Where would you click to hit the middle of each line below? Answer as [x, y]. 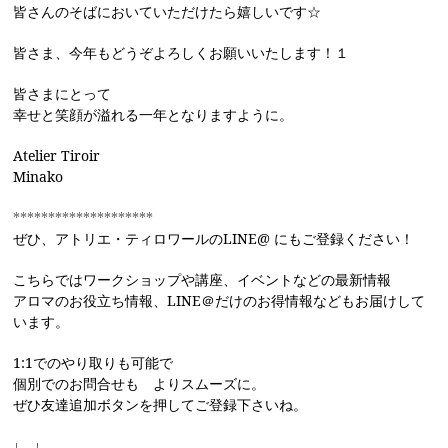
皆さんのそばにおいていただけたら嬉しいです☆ [167, 12]
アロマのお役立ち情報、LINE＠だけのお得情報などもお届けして [219, 301]
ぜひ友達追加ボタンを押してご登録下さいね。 [160, 405]
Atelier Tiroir [57, 156]
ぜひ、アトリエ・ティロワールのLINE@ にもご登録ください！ [214, 239]
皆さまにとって [62, 94]
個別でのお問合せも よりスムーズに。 [139, 384]
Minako [38, 177]
